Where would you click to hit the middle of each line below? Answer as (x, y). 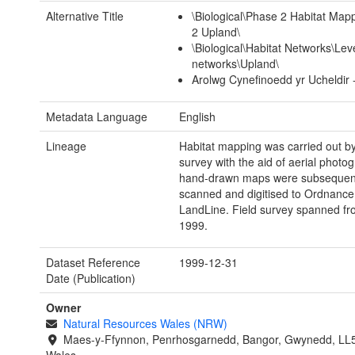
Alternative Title (85, 16)
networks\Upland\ (236, 64)
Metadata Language (97, 117)
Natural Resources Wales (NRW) (145, 324)
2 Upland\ (216, 32)
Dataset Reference (93, 263)
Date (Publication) (91, 279)
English (197, 117)
